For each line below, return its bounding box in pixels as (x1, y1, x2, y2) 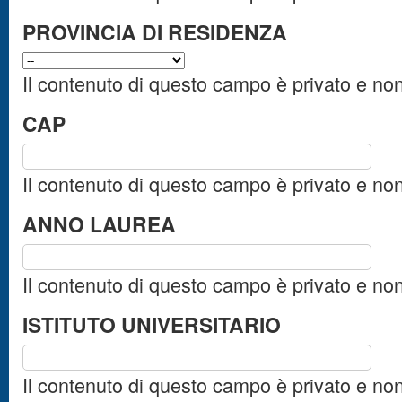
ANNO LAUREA (22, 208, 176, 239)
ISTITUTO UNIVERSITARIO (22, 309, 281, 339)
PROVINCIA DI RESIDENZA (22, 16, 287, 47)
